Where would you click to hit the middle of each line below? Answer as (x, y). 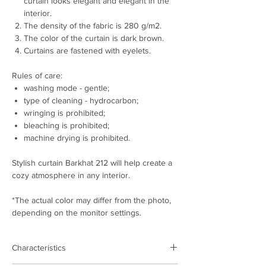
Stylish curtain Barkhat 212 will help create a (92, 163)
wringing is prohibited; (64, 113)
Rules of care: (37, 76)
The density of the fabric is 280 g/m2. (93, 26)
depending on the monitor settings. (77, 213)
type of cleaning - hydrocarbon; (81, 101)
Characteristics (39, 248)
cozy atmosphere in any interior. (71, 175)
